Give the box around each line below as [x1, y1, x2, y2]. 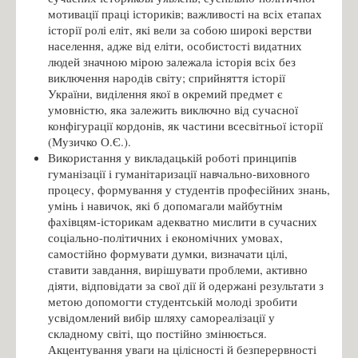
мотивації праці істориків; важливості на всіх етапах [48, 5, 322, 22]
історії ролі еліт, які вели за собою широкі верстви [48, 21, 312, 38]
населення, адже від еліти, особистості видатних [48, 37, 302, 54]
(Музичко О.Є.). [48, 133, 131, 149]
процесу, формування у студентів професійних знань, [48, 181, 330, 197]
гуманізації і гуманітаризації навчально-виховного [48, 165, 310, 181]
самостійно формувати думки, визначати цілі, [48, 245, 288, 261]
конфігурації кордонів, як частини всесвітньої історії [48, 117, 323, 133]
